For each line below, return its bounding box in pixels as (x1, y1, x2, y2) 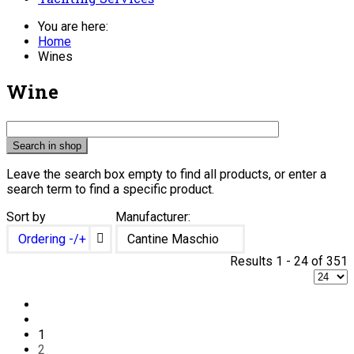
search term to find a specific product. (6, 181, 214, 197)
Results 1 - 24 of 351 (230, 253, 348, 269)
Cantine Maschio (127, 231, 219, 247)
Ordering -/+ (18, 231, 86, 247)
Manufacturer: (115, 209, 190, 224)
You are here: (38, 18, 115, 34)
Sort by (6, 209, 46, 224)
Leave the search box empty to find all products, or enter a (6, 166, 326, 182)
